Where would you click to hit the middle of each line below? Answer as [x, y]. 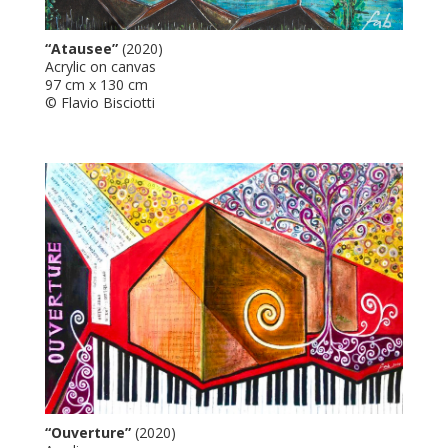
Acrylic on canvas [100, 66]
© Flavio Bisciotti [99, 102]
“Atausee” [81, 48]
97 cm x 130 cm [96, 84]
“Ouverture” [87, 432]
